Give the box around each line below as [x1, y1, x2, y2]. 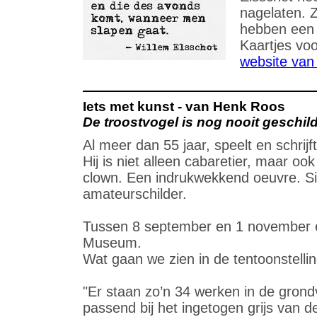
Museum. [83, 235, 142, 250]
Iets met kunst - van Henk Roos [83, 99, 285, 114]
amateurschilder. [83, 186, 187, 202]
